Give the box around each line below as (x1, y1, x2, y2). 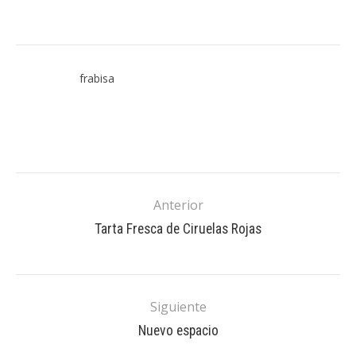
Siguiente (149, 298, 207, 316)
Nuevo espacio (137, 323, 219, 339)
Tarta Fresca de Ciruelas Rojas (95, 221, 261, 238)
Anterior (153, 196, 203, 215)
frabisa (79, 71, 114, 87)
